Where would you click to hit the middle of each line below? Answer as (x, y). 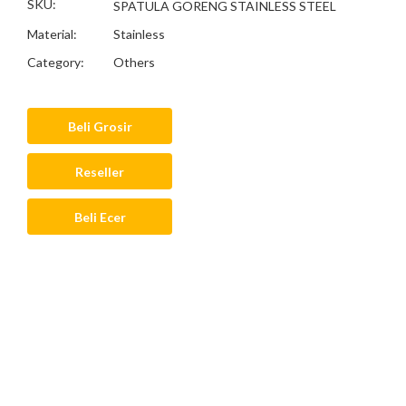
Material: (52, 34)
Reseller (100, 171)
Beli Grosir (112, 126)
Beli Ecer (112, 217)
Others (134, 62)
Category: (56, 62)
